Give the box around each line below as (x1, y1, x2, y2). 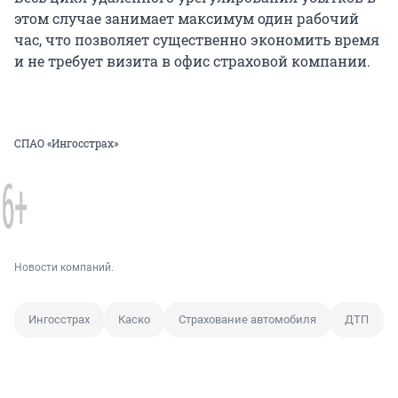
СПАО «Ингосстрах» (14, 136, 119, 151)
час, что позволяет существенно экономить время (14, 30, 379, 50)
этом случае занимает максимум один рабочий (14, 9, 359, 28)
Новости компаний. (14, 261, 114, 274)
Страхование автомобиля (179, 313, 316, 326)
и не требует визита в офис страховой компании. (14, 52, 370, 71)
